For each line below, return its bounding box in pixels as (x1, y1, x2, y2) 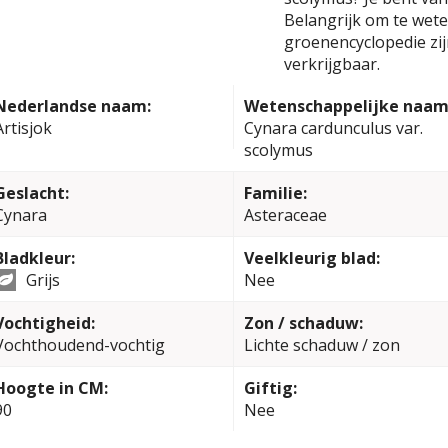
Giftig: (243, 377, 297, 399)
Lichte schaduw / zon (243, 334, 400, 356)
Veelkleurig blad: (243, 247, 380, 269)
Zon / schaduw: (243, 312, 363, 334)
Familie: (243, 182, 307, 204)
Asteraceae (243, 204, 327, 226)
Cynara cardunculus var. (243, 117, 423, 139)
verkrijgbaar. (284, 53, 380, 75)
